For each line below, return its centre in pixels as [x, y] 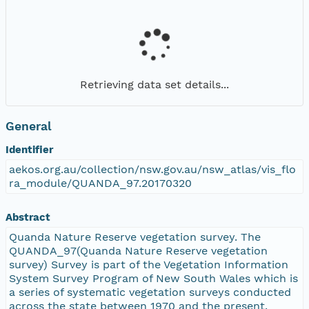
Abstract [28, 217]
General [29, 126]
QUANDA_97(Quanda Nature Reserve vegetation [138, 250]
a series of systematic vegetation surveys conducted [150, 292]
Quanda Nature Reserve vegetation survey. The [135, 237]
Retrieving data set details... [154, 84]
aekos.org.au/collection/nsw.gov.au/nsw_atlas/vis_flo [152, 169]
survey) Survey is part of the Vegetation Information [149, 264]
